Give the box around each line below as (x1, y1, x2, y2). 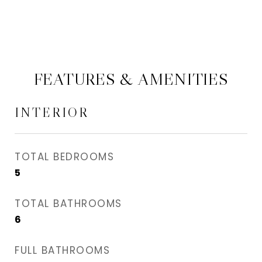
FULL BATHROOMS (15, 243, 110, 257)
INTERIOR (15, 105, 89, 120)
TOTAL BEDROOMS (15, 150, 114, 164)
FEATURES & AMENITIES (33, 69, 229, 89)
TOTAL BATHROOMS (15, 196, 122, 211)
